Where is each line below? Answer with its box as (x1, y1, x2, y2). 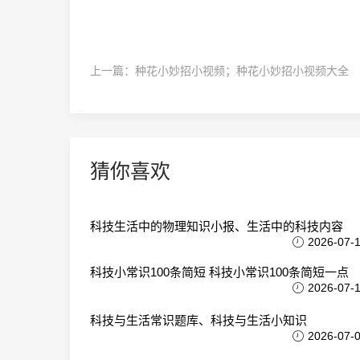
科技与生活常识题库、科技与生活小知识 (90, 313, 307, 327)
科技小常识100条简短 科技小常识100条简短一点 (90, 265, 349, 279)
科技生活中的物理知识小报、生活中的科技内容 (90, 219, 343, 233)
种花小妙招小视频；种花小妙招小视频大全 (135, 64, 349, 77)
